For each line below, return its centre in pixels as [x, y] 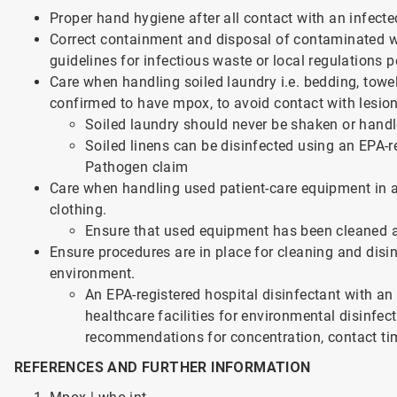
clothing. [80, 210]
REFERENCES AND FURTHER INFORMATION [162, 367]
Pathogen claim [138, 167]
